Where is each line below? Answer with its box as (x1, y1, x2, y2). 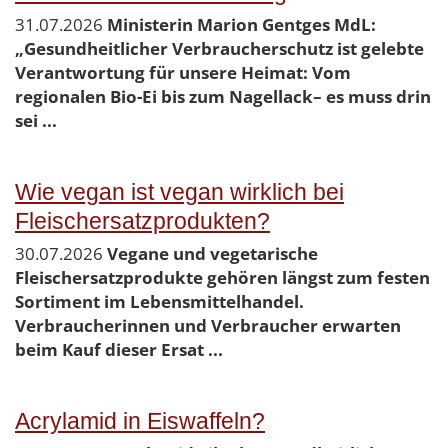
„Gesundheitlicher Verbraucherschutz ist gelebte (15, 37, 424, 61)
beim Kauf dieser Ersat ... (15, 338, 223, 362)
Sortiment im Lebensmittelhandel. (15, 290, 304, 314)
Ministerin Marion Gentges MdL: (107, 13, 376, 37)
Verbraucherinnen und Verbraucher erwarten (15, 314, 401, 338)
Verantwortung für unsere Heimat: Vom (15, 61, 351, 85)
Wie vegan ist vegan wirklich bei (15, 180, 344, 206)
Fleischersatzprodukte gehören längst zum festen (15, 266, 430, 290)
